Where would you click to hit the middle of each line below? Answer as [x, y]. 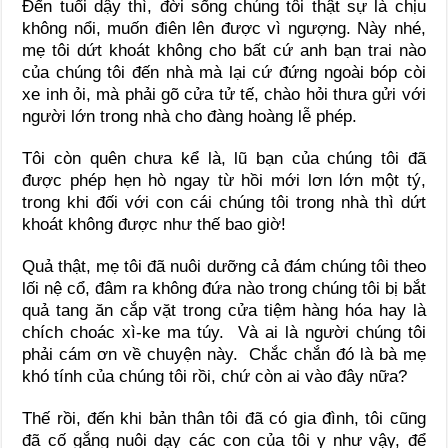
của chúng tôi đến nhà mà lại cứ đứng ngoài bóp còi [224, 73]
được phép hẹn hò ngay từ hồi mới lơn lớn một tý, [224, 181]
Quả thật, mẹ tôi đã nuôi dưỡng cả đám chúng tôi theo [224, 267]
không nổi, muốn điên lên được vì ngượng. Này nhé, [224, 29]
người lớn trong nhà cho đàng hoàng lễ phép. [190, 117]
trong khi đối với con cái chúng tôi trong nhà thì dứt [224, 203]
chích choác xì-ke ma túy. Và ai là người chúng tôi [224, 333]
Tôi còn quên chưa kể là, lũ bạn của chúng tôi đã [224, 159]
